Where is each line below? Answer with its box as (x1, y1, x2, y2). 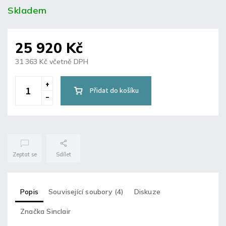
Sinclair (44, 206, 71, 216)
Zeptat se (12, 151, 37, 158)
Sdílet (55, 151, 71, 158)
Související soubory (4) (48, 187, 124, 196)
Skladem (8, 4, 47, 16)
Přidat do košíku (90, 85, 139, 96)
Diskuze (134, 187, 161, 196)
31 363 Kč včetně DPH (15, 56, 88, 66)
